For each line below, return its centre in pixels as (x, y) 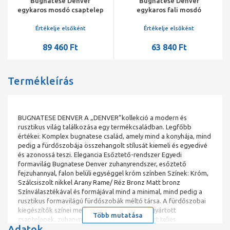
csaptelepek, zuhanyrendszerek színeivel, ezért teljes (97, 219)
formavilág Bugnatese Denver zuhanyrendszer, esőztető (102, 164)
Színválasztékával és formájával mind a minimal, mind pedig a (110, 192)
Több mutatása (118, 215)
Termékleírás (41, 81)
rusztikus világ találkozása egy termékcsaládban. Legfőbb (105, 127)
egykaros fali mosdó (169, 10)
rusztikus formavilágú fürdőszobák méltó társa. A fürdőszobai (112, 201)
